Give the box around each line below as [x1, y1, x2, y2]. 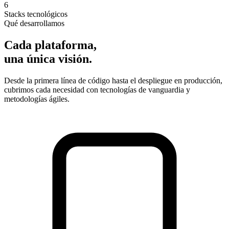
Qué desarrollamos [4, 18, 64, 28]
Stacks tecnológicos [4, 9, 67, 18]
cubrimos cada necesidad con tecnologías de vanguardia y [4, 85, 190, 94]
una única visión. [4, 52, 92, 65]
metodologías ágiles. [4, 94, 70, 103]
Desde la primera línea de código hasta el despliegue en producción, [4, 76, 222, 85]
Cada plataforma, [4, 38, 97, 52]
